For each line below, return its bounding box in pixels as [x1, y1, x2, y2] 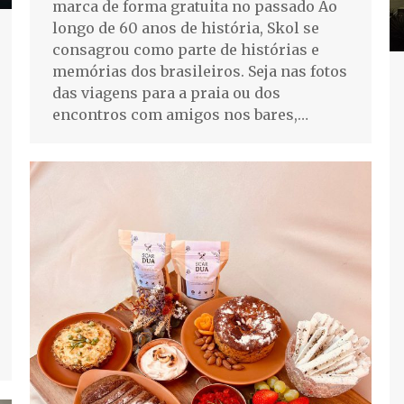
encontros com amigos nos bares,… [52, 105, 308, 124]
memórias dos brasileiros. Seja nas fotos [52, 61, 347, 80]
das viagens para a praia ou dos [52, 83, 280, 102]
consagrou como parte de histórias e [52, 40, 319, 59]
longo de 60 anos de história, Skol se [52, 18, 319, 37]
